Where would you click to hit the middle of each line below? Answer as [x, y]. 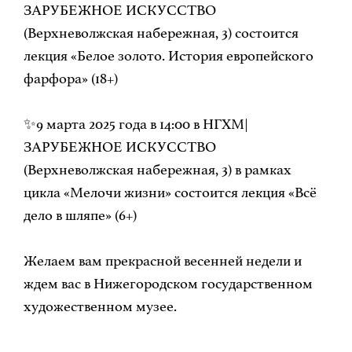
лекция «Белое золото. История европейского [168, 56]
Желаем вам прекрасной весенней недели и [162, 261]
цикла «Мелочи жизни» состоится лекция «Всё [170, 193]
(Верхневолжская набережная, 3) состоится [161, 33]
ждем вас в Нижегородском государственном [168, 284]
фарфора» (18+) [70, 79]
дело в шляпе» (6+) [80, 216]
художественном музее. [100, 307]
